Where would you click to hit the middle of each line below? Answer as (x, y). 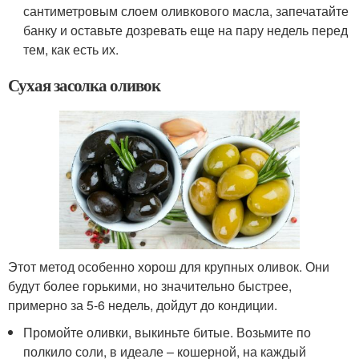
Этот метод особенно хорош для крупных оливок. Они (169, 266)
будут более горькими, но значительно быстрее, (150, 285)
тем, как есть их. (71, 50)
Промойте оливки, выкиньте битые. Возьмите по (167, 332)
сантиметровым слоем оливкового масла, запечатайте (186, 11)
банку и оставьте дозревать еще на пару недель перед (186, 30)
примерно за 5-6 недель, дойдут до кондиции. (144, 305)
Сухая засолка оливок (84, 85)
